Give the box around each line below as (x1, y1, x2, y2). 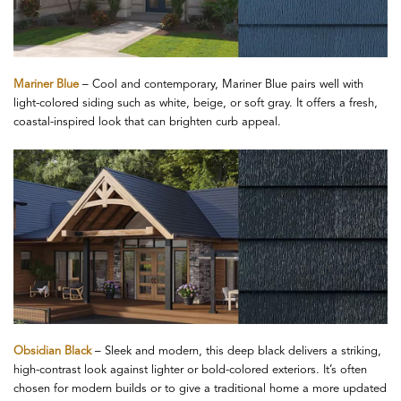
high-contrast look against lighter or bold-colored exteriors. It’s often (13, 364, 367, 377)
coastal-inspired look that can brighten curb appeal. (13, 115, 281, 128)
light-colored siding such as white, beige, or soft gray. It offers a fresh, (13, 97, 378, 109)
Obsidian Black (13, 346, 91, 358)
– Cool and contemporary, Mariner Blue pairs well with (79, 78, 363, 90)
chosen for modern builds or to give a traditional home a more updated (13, 383, 387, 396)
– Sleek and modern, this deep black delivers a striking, (91, 346, 381, 358)
